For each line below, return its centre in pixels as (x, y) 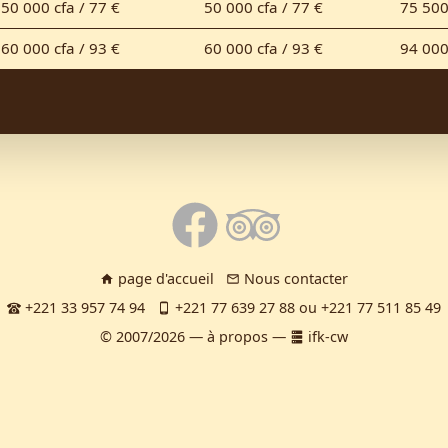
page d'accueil (164, 278)
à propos (237, 336)
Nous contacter (294, 278)
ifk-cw (326, 336)
